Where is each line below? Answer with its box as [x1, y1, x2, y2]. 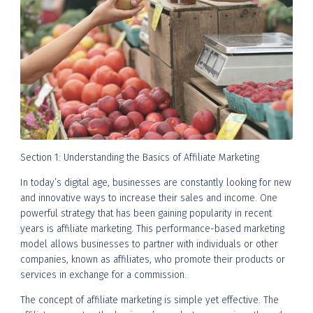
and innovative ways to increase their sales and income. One [20, 191, 277, 204]
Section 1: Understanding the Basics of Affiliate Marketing [20, 151, 259, 163]
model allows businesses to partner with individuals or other [20, 238, 278, 250]
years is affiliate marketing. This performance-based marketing [20, 222, 284, 235]
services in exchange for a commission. [20, 268, 187, 281]
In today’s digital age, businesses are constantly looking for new [20, 176, 291, 189]
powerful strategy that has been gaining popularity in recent [20, 207, 272, 219]
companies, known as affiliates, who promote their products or [20, 253, 285, 265]
